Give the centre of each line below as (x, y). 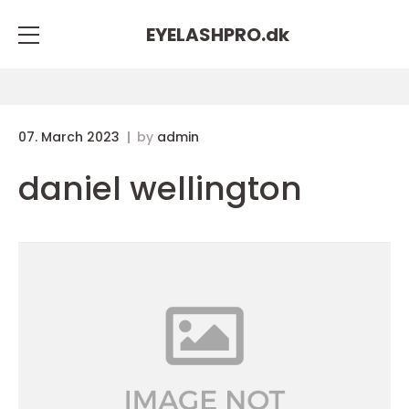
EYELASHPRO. (205, 34)
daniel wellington (160, 189)
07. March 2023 (71, 137)
